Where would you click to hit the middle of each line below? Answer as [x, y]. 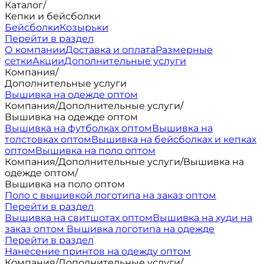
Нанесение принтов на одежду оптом [98, 251]
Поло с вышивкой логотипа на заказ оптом [110, 195]
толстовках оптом [48, 139]
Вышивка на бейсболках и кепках [174, 139]
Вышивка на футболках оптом [78, 128]
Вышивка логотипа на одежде [141, 229]
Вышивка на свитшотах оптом [79, 218]
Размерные [184, 50]
